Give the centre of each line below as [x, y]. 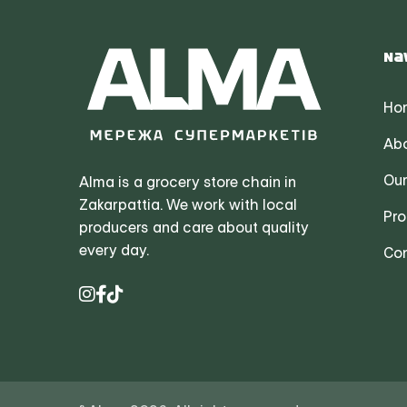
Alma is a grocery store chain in [188, 182]
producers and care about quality [194, 228]
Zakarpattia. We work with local [188, 205]
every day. [114, 250]
